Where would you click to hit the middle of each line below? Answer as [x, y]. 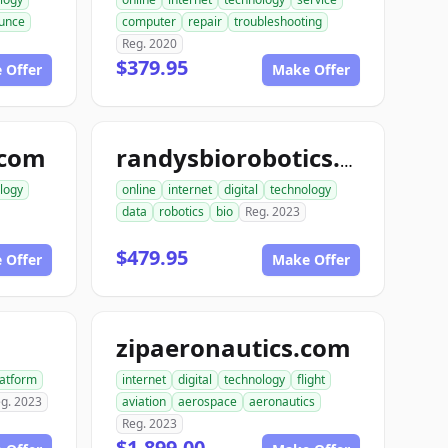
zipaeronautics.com [233, 347]
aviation [144, 401]
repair [205, 21]
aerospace [207, 401]
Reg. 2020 [149, 43]
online [139, 189]
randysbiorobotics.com [346, 161]
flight [311, 379]
